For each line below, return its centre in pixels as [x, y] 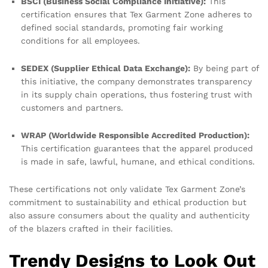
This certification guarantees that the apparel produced [137, 148]
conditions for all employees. [80, 41]
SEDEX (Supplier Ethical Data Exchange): [106, 68]
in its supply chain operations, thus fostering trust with [137, 95]
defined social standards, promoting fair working [122, 28]
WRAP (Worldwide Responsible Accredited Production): [135, 135]
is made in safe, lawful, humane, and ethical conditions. [138, 161]
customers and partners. [72, 108]
